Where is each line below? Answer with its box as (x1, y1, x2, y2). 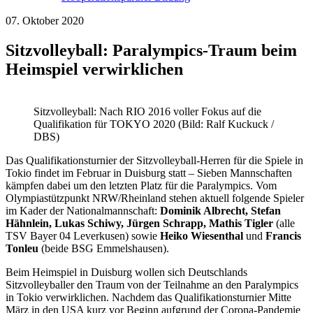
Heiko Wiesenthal (160, 230, 243, 242)
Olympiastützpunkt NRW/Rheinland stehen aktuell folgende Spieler (6, 192, 304, 205)
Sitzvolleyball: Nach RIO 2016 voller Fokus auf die (34, 105, 261, 118)
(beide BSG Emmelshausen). (38, 242, 169, 255)
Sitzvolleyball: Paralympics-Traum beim (6, 41, 297, 60)
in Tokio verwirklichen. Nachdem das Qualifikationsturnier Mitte (6, 291, 291, 304)
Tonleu (6, 242, 38, 255)
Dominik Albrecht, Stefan (160, 205, 281, 217)
